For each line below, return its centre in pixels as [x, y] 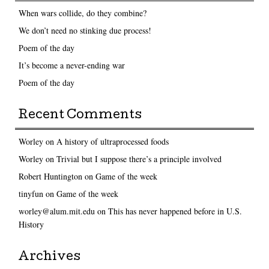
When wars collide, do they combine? [82, 13]
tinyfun [31, 194]
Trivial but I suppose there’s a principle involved [139, 159]
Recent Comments [80, 116]
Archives [50, 258]
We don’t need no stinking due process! [85, 31]
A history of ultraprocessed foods [112, 142]
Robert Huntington [50, 177]
